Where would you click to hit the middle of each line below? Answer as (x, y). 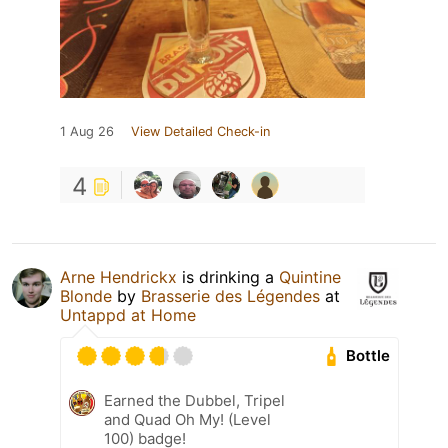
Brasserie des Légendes (230, 295)
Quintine (310, 276)
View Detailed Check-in (200, 131)
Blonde (86, 295)
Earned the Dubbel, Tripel (194, 400)
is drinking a (228, 276)
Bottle (368, 356)
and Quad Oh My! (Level (187, 419)
